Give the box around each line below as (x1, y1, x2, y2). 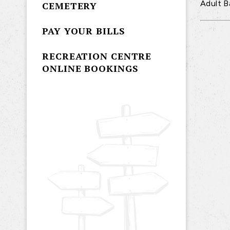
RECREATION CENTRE (42, 50, 152, 63)
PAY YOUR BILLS (42, 25, 125, 37)
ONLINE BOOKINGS (42, 62, 139, 75)
